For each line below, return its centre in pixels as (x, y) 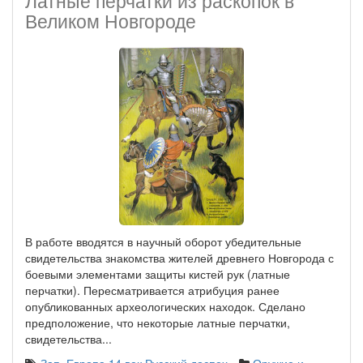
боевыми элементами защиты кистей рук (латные (158, 274)
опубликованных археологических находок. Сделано (165, 306)
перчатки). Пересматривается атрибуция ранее (152, 290)
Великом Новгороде (111, 21)
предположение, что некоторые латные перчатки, (158, 322)
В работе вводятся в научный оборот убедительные (163, 241)
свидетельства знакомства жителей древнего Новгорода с (179, 258)
